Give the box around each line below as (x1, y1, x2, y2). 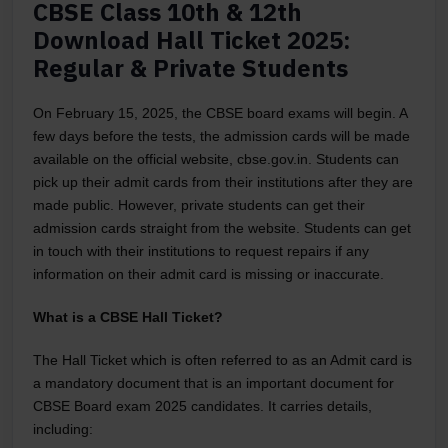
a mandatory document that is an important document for (33, 374, 394, 391)
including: (33, 420, 93, 437)
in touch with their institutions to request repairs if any (33, 242, 369, 259)
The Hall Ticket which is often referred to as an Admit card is (33, 351, 412, 368)
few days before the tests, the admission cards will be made (33, 127, 410, 144)
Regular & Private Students (33, 51, 348, 84)
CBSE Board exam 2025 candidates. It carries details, (33, 397, 372, 414)
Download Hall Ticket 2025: (33, 23, 351, 56)
